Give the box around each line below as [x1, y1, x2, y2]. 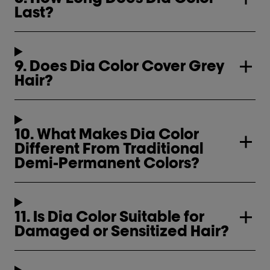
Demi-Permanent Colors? [14, 153, 199, 172]
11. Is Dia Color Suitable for [14, 207, 204, 225]
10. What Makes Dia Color [14, 124, 199, 143]
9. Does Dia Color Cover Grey [14, 56, 225, 75]
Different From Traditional [14, 139, 203, 157]
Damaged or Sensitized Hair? [14, 221, 229, 240]
